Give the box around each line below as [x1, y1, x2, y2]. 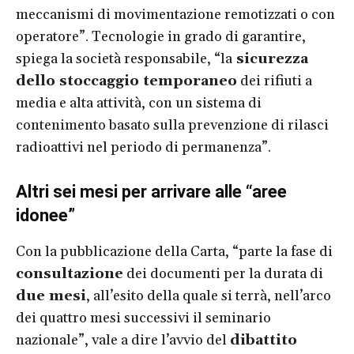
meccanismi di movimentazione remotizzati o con [16, 5, 335, 24]
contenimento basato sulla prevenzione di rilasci [16, 115, 329, 134]
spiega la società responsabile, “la [16, 49, 232, 68]
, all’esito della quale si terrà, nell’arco [86, 286, 331, 305]
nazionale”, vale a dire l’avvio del [16, 330, 230, 349]
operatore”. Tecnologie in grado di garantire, [16, 27, 306, 46]
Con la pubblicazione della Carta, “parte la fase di [16, 242, 333, 261]
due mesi [16, 286, 86, 305]
